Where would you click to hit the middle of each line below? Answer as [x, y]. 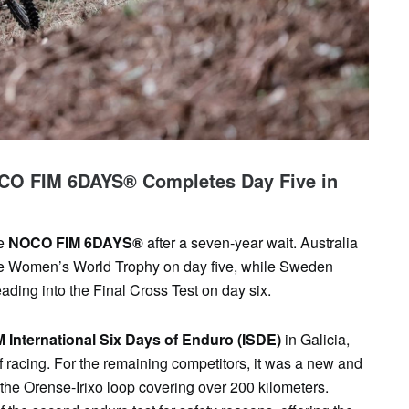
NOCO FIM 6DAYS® [74, 242]
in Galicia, [315, 339]
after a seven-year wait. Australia [251, 242]
